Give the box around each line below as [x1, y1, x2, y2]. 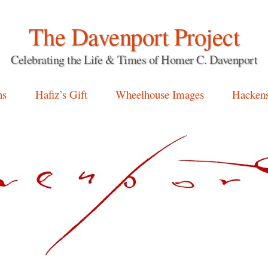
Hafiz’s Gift [35, 87, 87, 102]
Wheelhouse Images [115, 87, 205, 102]
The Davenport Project [28, 20, 240, 52]
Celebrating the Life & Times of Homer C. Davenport [11, 51, 257, 68]
